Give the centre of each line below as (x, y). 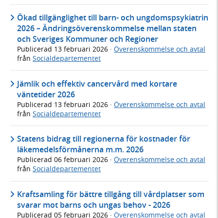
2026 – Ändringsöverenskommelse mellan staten (107, 28)
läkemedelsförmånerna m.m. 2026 (80, 150)
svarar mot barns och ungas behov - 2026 (94, 205)
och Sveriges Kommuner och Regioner (88, 39)
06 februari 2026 (82, 160)
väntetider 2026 (46, 94)
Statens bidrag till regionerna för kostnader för (104, 139)
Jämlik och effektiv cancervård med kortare (97, 83)
